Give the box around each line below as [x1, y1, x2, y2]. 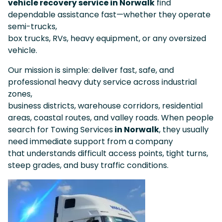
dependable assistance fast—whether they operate [8, 8, 211, 20]
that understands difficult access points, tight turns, [8, 147, 208, 159]
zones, [8, 88, 32, 100]
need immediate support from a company [8, 135, 173, 147]
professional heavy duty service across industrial [8, 76, 197, 88]
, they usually [159, 123, 209, 135]
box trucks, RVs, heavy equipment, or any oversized [8, 32, 206, 44]
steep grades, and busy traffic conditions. [8, 159, 168, 171]
